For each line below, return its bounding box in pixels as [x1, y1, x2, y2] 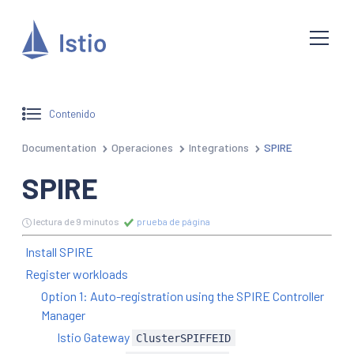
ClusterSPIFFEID [136, 331, 232, 345]
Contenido [49, 107, 96, 121]
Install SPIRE [25, 243, 93, 259]
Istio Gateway [57, 329, 132, 345]
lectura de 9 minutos [33, 215, 119, 227]
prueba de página [135, 215, 210, 227]
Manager [41, 307, 85, 322]
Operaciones [111, 140, 174, 154]
